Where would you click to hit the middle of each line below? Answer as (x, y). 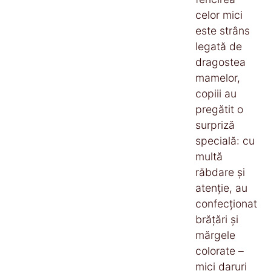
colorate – (220, 250)
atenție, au (221, 188)
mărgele (215, 235)
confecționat (226, 203)
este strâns (223, 30)
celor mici (219, 15)
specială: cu (225, 140)
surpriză (215, 125)
